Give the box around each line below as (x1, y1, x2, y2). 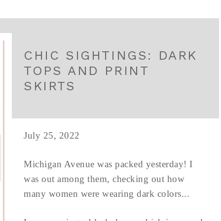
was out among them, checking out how (24, 174, 184, 184)
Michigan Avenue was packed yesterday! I (24, 159, 193, 169)
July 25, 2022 (24, 130, 80, 141)
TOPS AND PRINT (24, 63, 149, 78)
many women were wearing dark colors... (24, 188, 189, 199)
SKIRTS (24, 78, 76, 93)
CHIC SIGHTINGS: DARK (24, 48, 198, 63)
